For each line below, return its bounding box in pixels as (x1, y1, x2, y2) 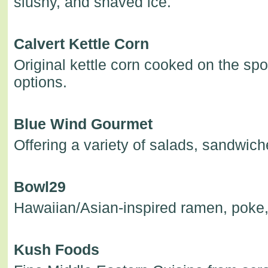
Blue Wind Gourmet (13, 115, 153, 132)
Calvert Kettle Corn (13, 35, 149, 52)
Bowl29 (13, 178, 66, 195)
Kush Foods (13, 240, 99, 258)
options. (13, 73, 67, 90)
